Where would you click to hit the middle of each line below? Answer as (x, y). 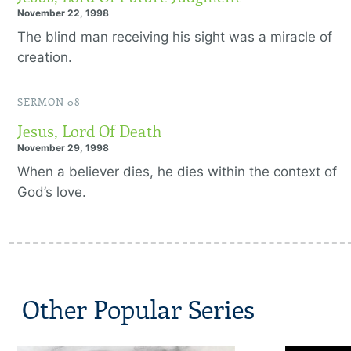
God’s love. (52, 192)
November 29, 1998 (63, 148)
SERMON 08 (49, 103)
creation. (47, 57)
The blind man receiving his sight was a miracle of (175, 37)
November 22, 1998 (63, 13)
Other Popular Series (138, 311)
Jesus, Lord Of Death (90, 132)
